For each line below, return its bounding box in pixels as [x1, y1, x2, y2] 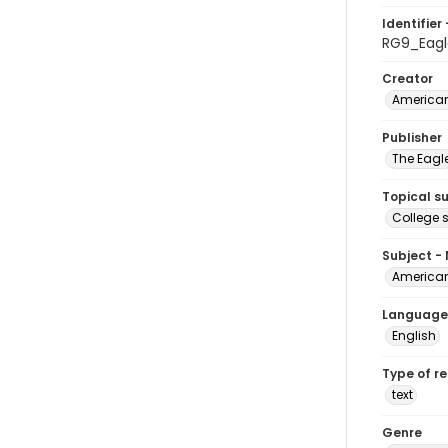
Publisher [382, 129, 442, 146]
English [392, 327, 436, 344]
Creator [382, 70, 433, 87]
